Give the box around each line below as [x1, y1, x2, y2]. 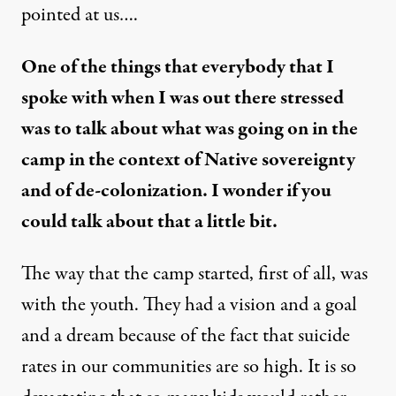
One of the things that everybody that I [21, 53, 334, 81]
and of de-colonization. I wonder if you [21, 177, 331, 205]
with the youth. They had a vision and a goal [21, 291, 357, 319]
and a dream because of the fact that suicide [21, 322, 350, 350]
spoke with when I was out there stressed [21, 84, 344, 112]
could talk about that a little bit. [21, 208, 278, 236]
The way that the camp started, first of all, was [21, 260, 368, 288]
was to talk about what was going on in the [21, 115, 358, 143]
